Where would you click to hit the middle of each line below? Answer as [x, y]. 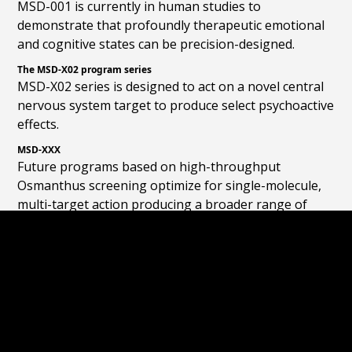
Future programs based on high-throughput [149, 167]
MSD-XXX [39, 150]
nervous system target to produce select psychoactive [176, 106]
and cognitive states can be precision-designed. [156, 44]
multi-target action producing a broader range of [163, 205]
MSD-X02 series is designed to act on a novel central [171, 87]
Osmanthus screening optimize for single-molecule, [170, 186]
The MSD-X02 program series [85, 70]
